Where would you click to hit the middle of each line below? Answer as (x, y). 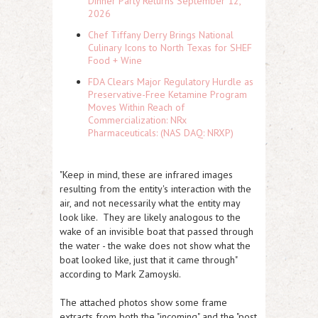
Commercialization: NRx (137, 120)
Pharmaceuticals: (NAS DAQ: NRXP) (161, 133)
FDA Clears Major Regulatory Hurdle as (171, 82)
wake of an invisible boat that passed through (157, 232)
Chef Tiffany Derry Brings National (161, 35)
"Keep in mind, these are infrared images (146, 175)
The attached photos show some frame (143, 303)
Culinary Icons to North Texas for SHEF (170, 48)
